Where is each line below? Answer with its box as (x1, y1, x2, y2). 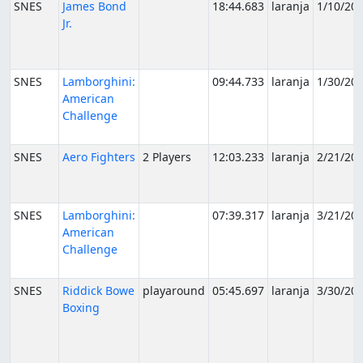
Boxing (62, 300, 100, 315)
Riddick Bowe (62, 283, 135, 298)
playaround (143, 283, 205, 298)
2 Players (143, 149, 191, 164)
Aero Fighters (62, 149, 135, 164)
